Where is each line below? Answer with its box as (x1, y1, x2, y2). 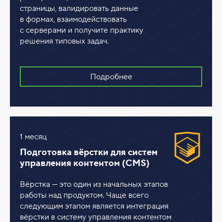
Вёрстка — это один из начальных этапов (20, 179, 168, 189)
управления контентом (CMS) (20, 157, 150, 169)
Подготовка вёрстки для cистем (20, 146, 158, 158)
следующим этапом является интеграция (20, 201, 168, 211)
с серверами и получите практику (20, 25, 143, 35)
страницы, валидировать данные (20, 3, 138, 13)
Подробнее (90, 71, 132, 82)
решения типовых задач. (20, 36, 109, 46)
